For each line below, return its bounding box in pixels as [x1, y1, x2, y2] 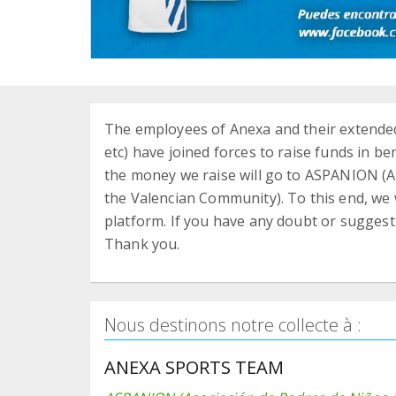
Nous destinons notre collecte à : [104, 312, 362, 337]
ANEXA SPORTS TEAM [104, 354, 284, 379]
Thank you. [104, 233, 180, 254]
